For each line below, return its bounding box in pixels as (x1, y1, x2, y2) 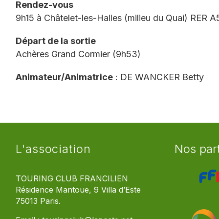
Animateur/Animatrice (16, 72, 113, 82)
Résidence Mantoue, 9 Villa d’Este (16, 185, 141, 195)
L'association (16, 142, 91, 156)
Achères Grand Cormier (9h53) (16, 49, 141, 59)
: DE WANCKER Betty (113, 72, 204, 82)
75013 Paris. (16, 197, 61, 206)
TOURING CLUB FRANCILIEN (16, 174, 128, 183)
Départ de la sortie (16, 36, 96, 46)
